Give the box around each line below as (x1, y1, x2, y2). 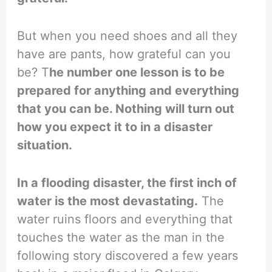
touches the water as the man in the (17, 230, 225, 245)
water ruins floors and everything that (17, 212, 233, 227)
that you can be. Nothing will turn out (17, 101, 235, 117)
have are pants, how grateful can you (17, 47, 231, 62)
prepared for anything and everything (17, 83, 240, 98)
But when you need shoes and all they (17, 29, 238, 44)
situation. (17, 138, 73, 153)
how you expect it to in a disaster (17, 120, 213, 135)
